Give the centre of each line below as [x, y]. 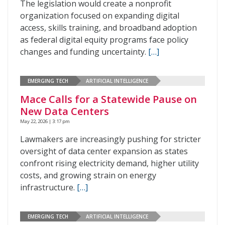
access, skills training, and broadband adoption [108, 28]
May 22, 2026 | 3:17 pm [45, 121]
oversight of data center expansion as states [104, 151]
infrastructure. [48, 187]
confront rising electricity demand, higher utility [109, 163]
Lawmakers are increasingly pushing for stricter [110, 139]
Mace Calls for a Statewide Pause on [108, 99]
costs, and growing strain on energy [88, 175]
